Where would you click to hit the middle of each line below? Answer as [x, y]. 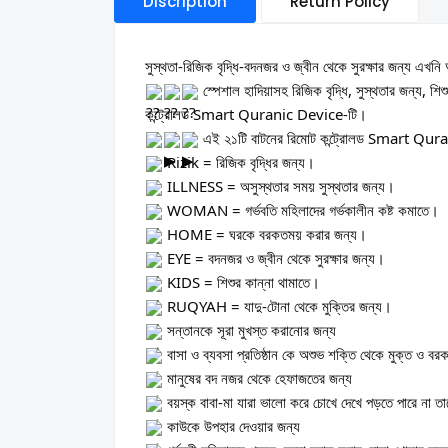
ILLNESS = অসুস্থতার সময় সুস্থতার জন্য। [279, 185]
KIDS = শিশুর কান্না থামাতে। [241, 281]
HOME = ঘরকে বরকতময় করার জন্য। [265, 233]
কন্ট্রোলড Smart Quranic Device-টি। [256, 113]
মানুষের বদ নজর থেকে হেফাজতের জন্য [257, 377]
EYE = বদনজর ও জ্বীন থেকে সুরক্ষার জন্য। [274, 257]
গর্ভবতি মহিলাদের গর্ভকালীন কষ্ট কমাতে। [340, 209]
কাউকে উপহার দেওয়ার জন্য [231, 425]
